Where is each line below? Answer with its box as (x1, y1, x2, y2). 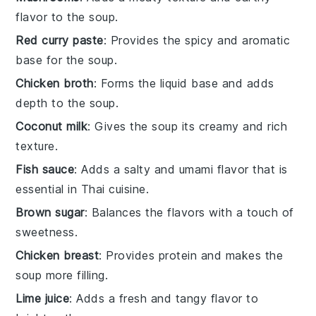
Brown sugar (16, 205, 85, 219)
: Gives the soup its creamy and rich (87, 119, 288, 133)
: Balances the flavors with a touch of (84, 205, 294, 219)
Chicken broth (16, 75, 94, 90)
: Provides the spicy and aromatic (103, 32, 291, 47)
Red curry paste (16, 32, 104, 47)
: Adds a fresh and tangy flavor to (69, 291, 259, 305)
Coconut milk (16, 119, 88, 133)
